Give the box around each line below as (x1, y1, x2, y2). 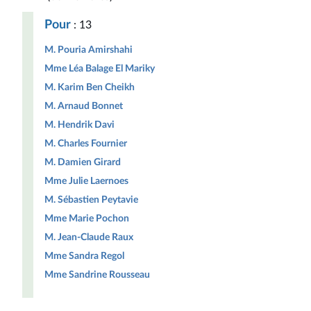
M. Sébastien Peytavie (44, 194, 138, 205)
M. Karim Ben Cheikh (44, 82, 135, 92)
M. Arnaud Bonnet (44, 101, 123, 111)
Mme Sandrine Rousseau (44, 269, 150, 280)
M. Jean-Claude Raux (44, 232, 133, 242)
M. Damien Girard (44, 157, 121, 167)
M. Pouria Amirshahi (44, 44, 133, 55)
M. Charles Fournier (44, 138, 127, 149)
